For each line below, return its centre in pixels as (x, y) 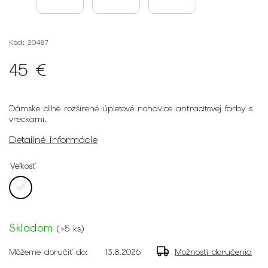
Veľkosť (23, 165)
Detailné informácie (53, 139)
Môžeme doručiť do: (48, 252)
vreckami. (28, 119)
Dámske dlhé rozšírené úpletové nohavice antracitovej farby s (131, 108)
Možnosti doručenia (213, 252)
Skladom (31, 227)
